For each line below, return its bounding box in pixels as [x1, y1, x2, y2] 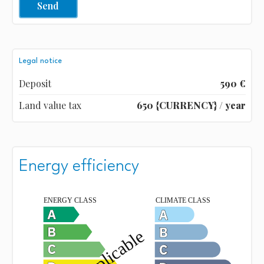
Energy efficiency [18, 158, 139, 175]
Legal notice [18, 57, 62, 65]
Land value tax [18, 98, 81, 111]
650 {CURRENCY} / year [136, 98, 246, 111]
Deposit [18, 77, 51, 90]
